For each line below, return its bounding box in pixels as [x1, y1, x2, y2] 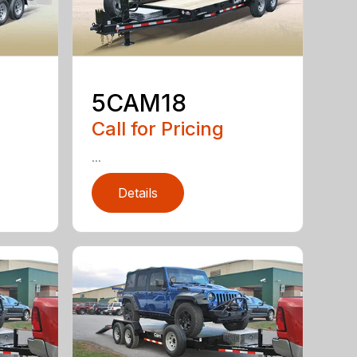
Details [118, 184, 159, 201]
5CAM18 [92, 88, 187, 117]
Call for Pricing [92, 116, 225, 140]
